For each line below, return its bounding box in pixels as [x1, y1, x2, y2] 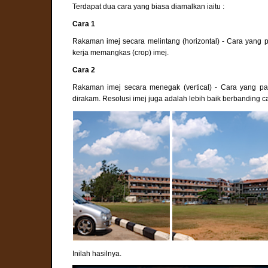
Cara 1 [72, 19, 96, 28]
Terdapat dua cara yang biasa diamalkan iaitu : [72, 2, 225, 10]
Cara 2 [72, 65, 96, 74]
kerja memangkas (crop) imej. [72, 48, 169, 56]
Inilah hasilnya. [72, 249, 122, 257]
